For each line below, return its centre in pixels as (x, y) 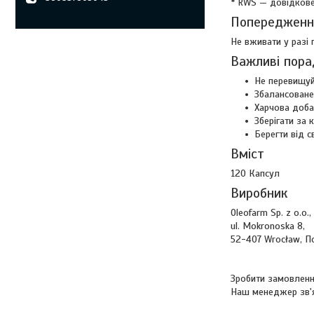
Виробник (259, 193)
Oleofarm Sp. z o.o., (271, 213)
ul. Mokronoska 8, (268, 226)
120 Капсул (255, 173)
